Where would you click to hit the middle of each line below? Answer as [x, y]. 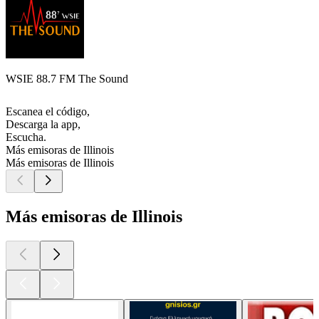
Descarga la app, [43, 125]
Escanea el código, [48, 112]
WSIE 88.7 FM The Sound [67, 79]
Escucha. [26, 137]
